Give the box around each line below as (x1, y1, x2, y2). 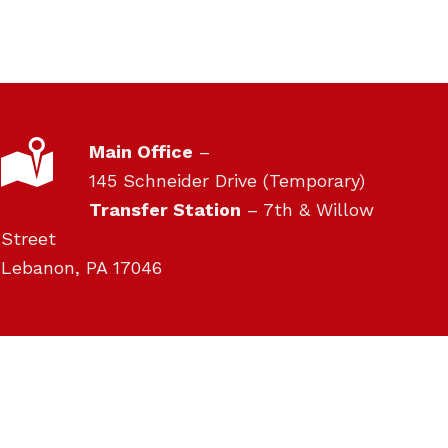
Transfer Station (89, 198, 242, 220)
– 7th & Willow (241, 198, 375, 220)
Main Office (89, 140, 194, 162)
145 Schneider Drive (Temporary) (89, 169, 366, 191)
